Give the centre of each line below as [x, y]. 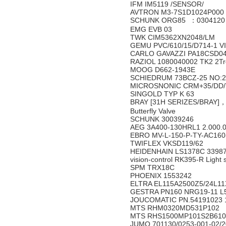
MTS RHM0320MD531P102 [176, 208]
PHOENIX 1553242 [162, 176]
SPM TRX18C [153, 167]
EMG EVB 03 [152, 29]
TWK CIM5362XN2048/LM [174, 37]
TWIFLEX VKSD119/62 [168, 143]
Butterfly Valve [153, 111]
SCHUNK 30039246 [163, 119]
